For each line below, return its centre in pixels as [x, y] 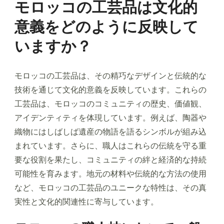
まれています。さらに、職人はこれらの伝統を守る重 [110, 145]
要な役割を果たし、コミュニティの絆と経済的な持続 [110, 159]
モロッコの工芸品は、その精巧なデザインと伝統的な [110, 75]
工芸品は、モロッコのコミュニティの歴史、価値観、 [110, 103]
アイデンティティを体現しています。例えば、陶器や [110, 117]
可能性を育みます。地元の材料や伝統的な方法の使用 [110, 173]
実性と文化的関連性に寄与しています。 [86, 201]
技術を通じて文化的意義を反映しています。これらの [110, 89]
